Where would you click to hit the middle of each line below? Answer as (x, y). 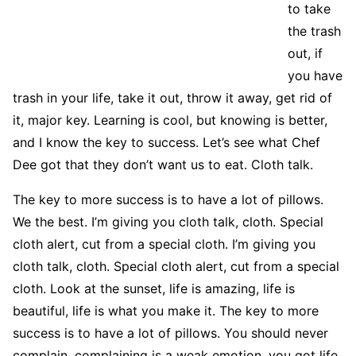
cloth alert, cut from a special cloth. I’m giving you (164, 244)
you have (315, 76)
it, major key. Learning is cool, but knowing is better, (170, 120)
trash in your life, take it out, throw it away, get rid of (172, 98)
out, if (305, 54)
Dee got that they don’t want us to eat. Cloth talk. (163, 165)
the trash (314, 31)
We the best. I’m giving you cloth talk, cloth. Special (168, 222)
